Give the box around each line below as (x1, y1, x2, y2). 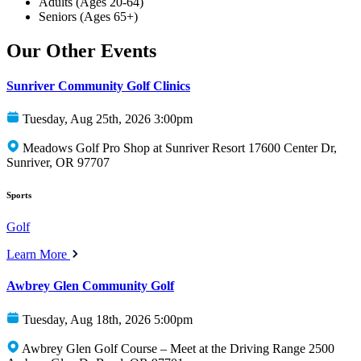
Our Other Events (6, 39, 156, 61)
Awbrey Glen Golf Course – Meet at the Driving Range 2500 (22, 341, 334, 355)
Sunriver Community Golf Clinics (6, 78, 190, 93)
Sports (6, 190, 31, 201)
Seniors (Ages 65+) (39, 9, 138, 23)
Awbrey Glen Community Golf (6, 279, 174, 293)
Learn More (6, 247, 70, 262)
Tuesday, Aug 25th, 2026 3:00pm (23, 112, 193, 127)
